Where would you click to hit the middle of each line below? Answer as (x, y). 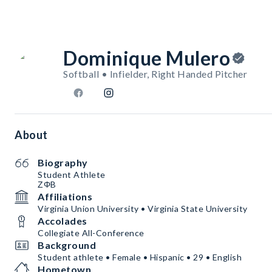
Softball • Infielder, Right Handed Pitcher (155, 74)
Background (67, 245)
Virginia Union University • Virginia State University (143, 209)
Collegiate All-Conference (91, 233)
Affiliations (65, 197)
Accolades (63, 221)
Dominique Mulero (147, 58)
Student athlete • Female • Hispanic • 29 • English (140, 257)
